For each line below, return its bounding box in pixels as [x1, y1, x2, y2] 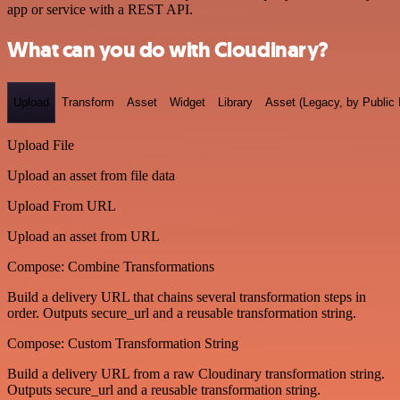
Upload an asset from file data [7, 167, 175, 183]
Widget [170, 96, 205, 110]
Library [218, 96, 253, 110]
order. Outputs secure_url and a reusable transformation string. [7, 304, 356, 321]
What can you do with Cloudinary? [7, 35, 329, 64]
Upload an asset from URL [7, 228, 160, 244]
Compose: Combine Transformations [7, 258, 214, 274]
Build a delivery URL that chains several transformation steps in [7, 288, 366, 304]
